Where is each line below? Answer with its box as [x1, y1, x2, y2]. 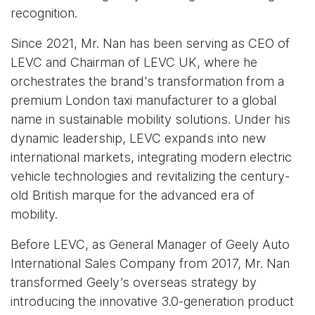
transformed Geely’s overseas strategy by [11, 275, 257, 290]
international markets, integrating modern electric [11, 150, 292, 165]
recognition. [11, 6, 77, 21]
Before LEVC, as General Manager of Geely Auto [11, 237, 290, 252]
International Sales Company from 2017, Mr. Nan [11, 256, 290, 271]
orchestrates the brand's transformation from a [11, 74, 284, 89]
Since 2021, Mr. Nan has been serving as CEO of [11, 36, 290, 51]
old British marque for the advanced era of [11, 188, 255, 203]
